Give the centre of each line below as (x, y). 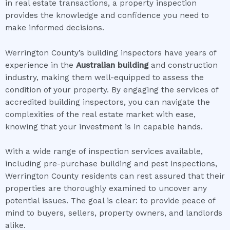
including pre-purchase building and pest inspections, (111, 164)
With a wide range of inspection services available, (104, 152)
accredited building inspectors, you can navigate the (108, 102)
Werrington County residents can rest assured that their (115, 176)
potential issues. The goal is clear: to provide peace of (110, 201)
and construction (183, 65)
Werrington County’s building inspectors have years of (111, 53)
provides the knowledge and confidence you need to (107, 15)
